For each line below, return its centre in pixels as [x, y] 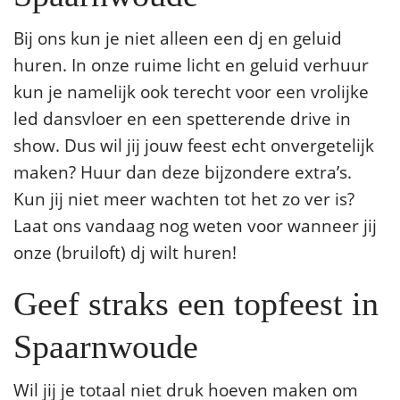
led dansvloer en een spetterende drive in [182, 118]
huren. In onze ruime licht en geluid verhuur [191, 64]
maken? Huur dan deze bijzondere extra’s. [183, 171]
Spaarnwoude [106, 347]
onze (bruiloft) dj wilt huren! [125, 252]
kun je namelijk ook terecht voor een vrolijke [191, 91]
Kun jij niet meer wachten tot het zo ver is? [184, 198]
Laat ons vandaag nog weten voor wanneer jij [195, 225]
